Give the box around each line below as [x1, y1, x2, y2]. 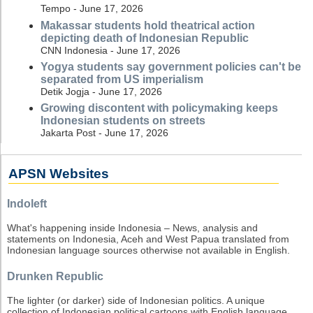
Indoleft [7, 197, 47, 210]
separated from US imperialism [41, 73, 203, 85]
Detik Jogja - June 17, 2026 [41, 85, 162, 97]
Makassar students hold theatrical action [41, 19, 255, 31]
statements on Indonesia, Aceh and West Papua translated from [7, 233, 289, 245]
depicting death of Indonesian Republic [41, 31, 249, 44]
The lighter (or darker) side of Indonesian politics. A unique [7, 295, 265, 307]
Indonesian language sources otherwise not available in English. [7, 245, 290, 256]
